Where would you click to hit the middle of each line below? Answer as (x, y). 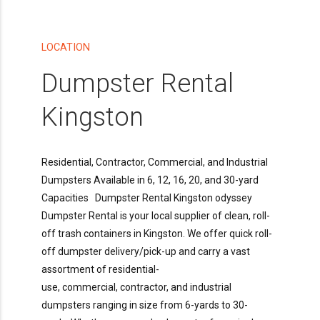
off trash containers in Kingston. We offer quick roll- (157, 233)
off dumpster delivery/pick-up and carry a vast (146, 251)
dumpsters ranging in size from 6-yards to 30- (145, 305)
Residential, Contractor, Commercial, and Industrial (155, 162)
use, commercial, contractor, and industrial (136, 287)
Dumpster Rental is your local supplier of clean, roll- (156, 215)
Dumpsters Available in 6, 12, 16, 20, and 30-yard (150, 180)
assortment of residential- (100, 269)
